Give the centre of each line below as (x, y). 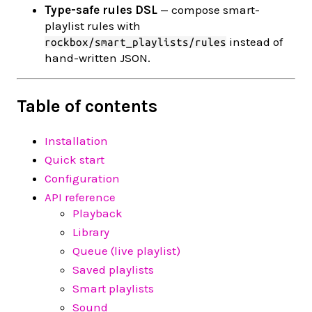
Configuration (82, 178)
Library (91, 232)
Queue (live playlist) (126, 250)
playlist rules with (93, 25)
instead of (255, 41)
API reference (80, 197)
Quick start (75, 159)
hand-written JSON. (97, 57)
